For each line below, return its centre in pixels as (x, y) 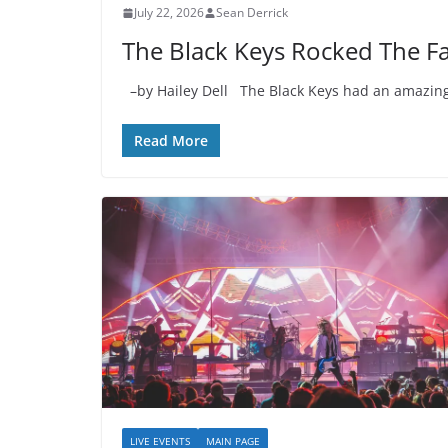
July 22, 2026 (169, 13)
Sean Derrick (252, 13)
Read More (171, 141)
